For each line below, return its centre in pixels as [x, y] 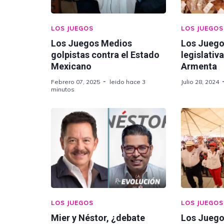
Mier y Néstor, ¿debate [98, 218]
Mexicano [71, 66]
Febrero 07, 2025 [75, 82]
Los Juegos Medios [91, 43]
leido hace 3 [127, 82]
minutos [63, 89]
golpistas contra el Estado [105, 55]
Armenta [199, 66]
